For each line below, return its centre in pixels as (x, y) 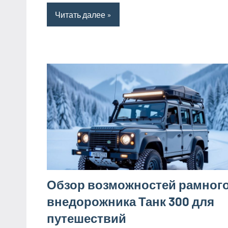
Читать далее (80, 14)
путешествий (87, 218)
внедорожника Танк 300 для (131, 202)
